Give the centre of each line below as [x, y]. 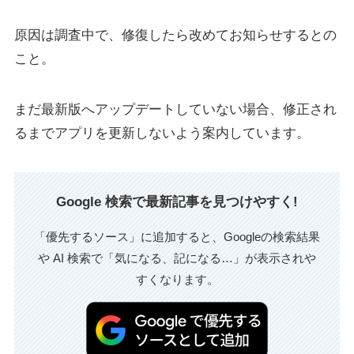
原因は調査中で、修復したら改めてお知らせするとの [175, 35]
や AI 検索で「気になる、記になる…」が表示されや [177, 258]
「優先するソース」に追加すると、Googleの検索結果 [177, 236]
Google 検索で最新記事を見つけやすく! [177, 201]
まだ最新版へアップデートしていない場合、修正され [175, 109]
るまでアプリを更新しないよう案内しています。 [162, 133]
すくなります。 [177, 279]
